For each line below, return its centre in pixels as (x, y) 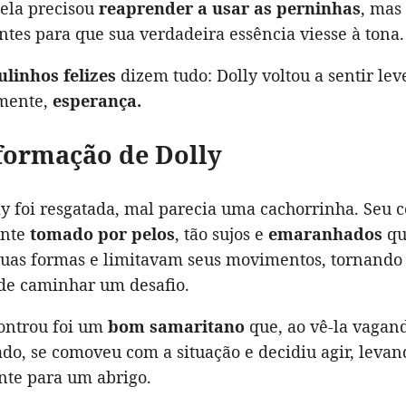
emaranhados (325, 234)
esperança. (97, 101)
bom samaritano (176, 326)
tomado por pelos (102, 234)
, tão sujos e (222, 234)
